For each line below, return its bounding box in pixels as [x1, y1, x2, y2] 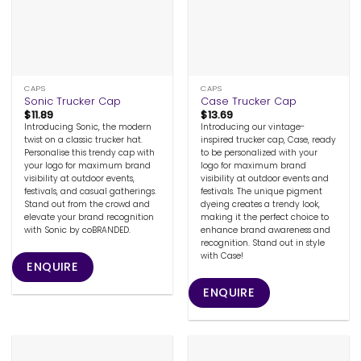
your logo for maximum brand [24, 160, 151, 172]
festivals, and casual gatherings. [24, 185, 157, 198]
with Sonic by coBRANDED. [24, 224, 131, 237]
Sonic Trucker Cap [24, 94, 122, 109]
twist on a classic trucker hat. [24, 134, 143, 147]
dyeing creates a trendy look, [201, 198, 321, 211]
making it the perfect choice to [201, 211, 330, 224]
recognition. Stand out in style [201, 237, 326, 250]
